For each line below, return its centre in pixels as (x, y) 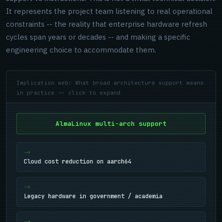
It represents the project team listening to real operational (109, 11)
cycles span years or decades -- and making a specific (98, 37)
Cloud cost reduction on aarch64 (78, 162)
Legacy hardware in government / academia (93, 196)
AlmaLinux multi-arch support (111, 124)
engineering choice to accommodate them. (81, 50)
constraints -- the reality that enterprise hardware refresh (107, 24)
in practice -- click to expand (68, 93)
